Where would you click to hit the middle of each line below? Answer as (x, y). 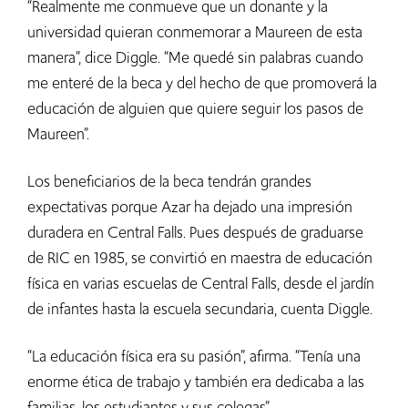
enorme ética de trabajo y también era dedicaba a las (196, 382)
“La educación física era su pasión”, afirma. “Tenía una (194, 357)
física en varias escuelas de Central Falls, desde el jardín (201, 284)
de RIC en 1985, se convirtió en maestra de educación (200, 258)
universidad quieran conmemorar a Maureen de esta (195, 32)
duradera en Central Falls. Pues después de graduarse (195, 233)
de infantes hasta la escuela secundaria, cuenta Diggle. (202, 309)
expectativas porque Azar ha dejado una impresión (190, 207)
